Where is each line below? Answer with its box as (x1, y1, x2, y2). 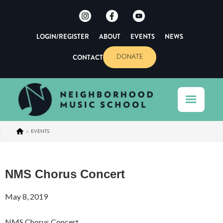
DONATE (116, 54, 143, 61)
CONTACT (73, 52, 103, 62)
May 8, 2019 (5, 191, 48, 201)
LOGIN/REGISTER (36, 32, 89, 42)
